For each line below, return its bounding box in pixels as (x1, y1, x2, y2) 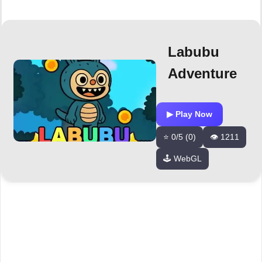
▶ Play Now (167, 109, 212, 119)
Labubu (168, 43, 219, 60)
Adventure (168, 65, 237, 81)
